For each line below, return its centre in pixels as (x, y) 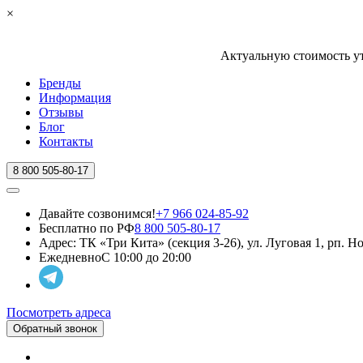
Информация (75, 98)
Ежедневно (70, 257)
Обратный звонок (55, 329)
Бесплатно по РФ (87, 228)
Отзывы (61, 112)
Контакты (66, 141)
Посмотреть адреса (59, 312)
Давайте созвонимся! (97, 214)
